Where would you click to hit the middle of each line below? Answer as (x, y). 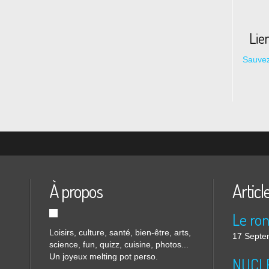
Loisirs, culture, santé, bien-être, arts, (120, 232)
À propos (76, 191)
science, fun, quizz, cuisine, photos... (119, 244)
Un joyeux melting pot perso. (104, 256)
